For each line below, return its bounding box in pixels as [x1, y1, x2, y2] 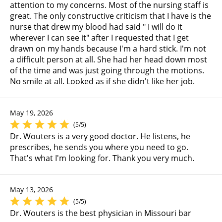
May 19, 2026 [10, 108, 53, 118]
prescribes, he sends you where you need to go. [10, 142, 188, 153]
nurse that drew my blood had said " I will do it [10, 21, 182, 33]
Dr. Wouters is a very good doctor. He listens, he [10, 131, 190, 142]
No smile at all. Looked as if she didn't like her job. [10, 76, 195, 87]
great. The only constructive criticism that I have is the [10, 10, 211, 22]
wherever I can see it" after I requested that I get [10, 32, 189, 44]
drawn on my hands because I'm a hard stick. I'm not [10, 43, 206, 55]
